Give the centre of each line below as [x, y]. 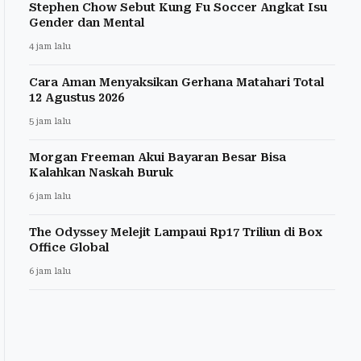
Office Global [69, 248]
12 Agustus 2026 [77, 98]
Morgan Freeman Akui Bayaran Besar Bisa [158, 158]
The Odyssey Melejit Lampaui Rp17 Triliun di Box [176, 232]
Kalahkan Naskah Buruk [101, 173]
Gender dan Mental [87, 23]
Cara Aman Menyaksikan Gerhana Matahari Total [176, 83]
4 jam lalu [50, 47]
